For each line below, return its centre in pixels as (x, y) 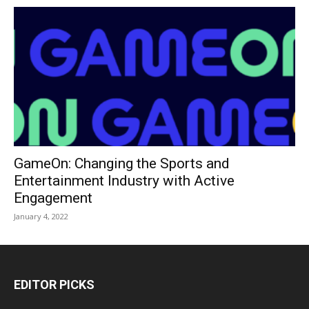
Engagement (53, 198)
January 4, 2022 (41, 216)
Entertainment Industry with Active (124, 180)
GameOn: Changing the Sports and (122, 163)
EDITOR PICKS (54, 284)
